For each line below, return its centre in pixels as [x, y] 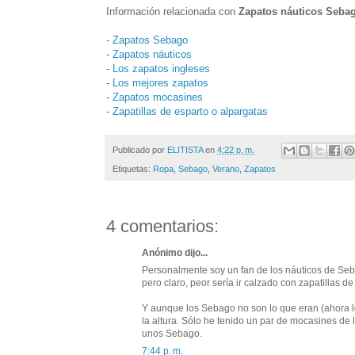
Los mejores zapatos [160, 82]
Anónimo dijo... [175, 253]
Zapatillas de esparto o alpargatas [190, 111]
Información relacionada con [172, 11]
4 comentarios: [162, 227]
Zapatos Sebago [150, 40]
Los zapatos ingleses [161, 68]
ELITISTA [185, 149]
